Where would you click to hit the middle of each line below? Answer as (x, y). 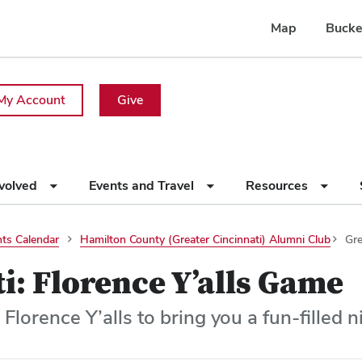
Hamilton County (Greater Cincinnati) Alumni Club (205, 239)
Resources (278, 185)
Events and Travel (143, 185)
